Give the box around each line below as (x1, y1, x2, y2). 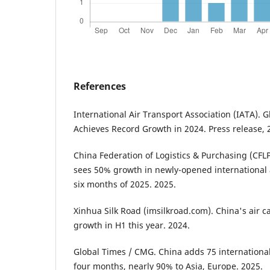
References (74, 79, 126, 93)
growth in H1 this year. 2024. (74, 219, 190, 231)
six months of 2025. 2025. (74, 178, 176, 190)
